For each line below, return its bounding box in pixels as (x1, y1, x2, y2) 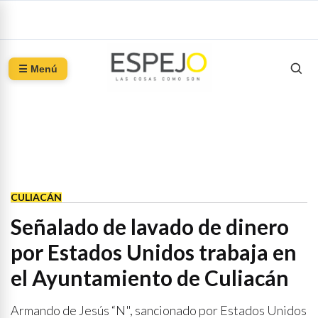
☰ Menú (18, 63, 57, 75)
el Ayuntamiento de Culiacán (11, 265, 289, 290)
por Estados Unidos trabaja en (11, 239, 297, 265)
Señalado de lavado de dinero (11, 214, 289, 239)
